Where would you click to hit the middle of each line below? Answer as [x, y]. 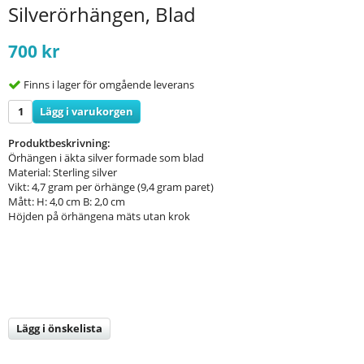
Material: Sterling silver [63, 172]
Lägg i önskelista [59, 328]
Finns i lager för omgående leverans [109, 84]
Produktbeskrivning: [59, 143]
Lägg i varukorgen [87, 111]
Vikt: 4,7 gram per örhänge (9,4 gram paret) [111, 186]
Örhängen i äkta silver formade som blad [106, 157]
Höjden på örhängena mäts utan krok [99, 216]
